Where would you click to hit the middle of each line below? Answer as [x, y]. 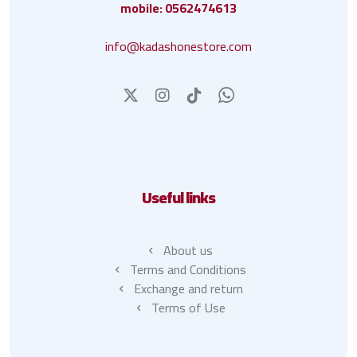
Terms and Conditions [188, 270]
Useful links [178, 198]
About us [188, 251]
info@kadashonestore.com [178, 47]
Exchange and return [188, 289]
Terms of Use [188, 308]
